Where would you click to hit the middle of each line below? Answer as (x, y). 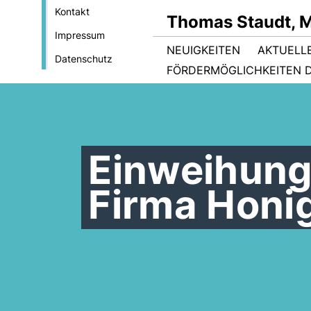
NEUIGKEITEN (203, 50)
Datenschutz (83, 59)
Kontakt (72, 11)
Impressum (79, 35)
